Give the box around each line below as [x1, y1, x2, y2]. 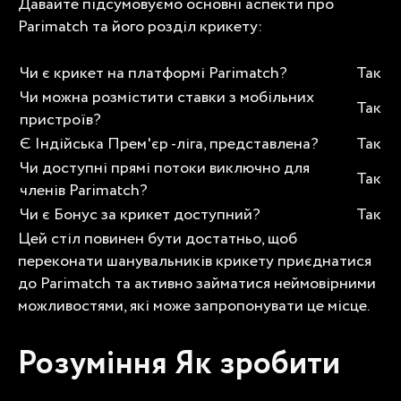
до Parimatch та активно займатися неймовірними [18, 271, 376, 295]
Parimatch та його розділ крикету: [18, 14, 266, 38]
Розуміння [18, 339, 175, 388]
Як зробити [175, 339, 340, 388]
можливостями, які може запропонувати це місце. [18, 294, 370, 318]
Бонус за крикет [50, 202, 170, 226]
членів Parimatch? [20, 178, 148, 202]
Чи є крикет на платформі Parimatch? [20, 61, 287, 85]
